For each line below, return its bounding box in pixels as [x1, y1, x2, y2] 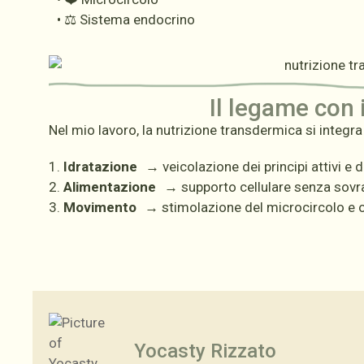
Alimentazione [59, 179, 164, 196]
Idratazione [63, 158, 145, 175]
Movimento [63, 199, 145, 216]
